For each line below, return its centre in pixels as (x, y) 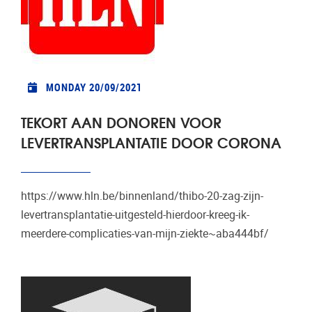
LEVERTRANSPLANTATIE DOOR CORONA (151, 141)
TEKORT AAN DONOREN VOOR (121, 121)
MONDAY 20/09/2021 (94, 87)
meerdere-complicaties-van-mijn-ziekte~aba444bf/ (148, 233)
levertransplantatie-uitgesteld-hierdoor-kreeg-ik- (135, 214)
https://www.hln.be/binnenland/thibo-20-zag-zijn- (142, 196)
